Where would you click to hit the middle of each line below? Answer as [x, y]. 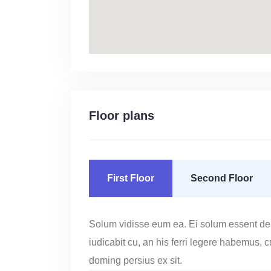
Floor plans [122, 115]
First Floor [131, 178]
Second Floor [222, 178]
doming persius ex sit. [135, 260]
